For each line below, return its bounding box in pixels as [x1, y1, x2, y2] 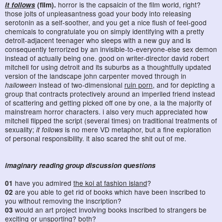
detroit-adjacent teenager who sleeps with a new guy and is [5, 35, 191, 45]
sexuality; [5, 124, 36, 134]
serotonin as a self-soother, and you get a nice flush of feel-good [5, 17, 207, 27]
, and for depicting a [153, 79, 215, 90]
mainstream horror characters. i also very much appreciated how [5, 106, 208, 116]
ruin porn [124, 79, 153, 90]
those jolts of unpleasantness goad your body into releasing [5, 8, 191, 18]
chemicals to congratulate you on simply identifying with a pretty [5, 26, 204, 36]
